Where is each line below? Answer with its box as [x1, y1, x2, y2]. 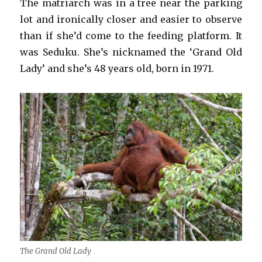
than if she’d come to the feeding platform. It [20, 29, 242, 42]
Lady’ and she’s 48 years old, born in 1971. [20, 62, 215, 74]
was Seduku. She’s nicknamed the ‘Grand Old [20, 46, 242, 58]
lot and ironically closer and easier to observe [20, 13, 242, 25]
